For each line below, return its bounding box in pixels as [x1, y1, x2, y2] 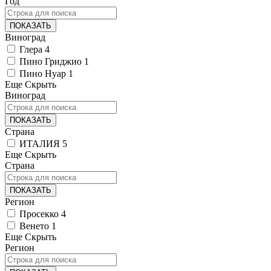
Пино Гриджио [19, 56, 82, 67]
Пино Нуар [19, 68, 66, 79]
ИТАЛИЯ [19, 138, 60, 149]
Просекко [19, 208, 59, 219]
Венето [19, 220, 49, 231]
